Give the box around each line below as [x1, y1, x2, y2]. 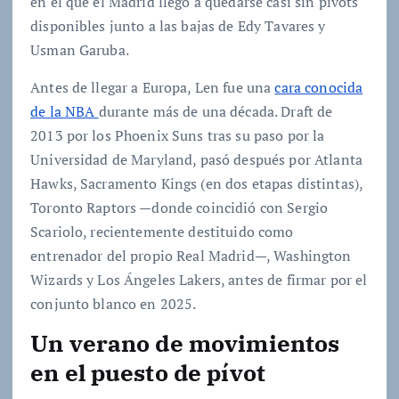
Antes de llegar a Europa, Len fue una [30, 77, 275, 97]
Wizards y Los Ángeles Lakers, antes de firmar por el [30, 269, 368, 289]
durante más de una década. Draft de [98, 101, 333, 121]
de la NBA [30, 101, 99, 121]
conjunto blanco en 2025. [30, 293, 197, 313]
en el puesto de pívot [30, 356, 266, 387]
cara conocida [274, 77, 363, 97]
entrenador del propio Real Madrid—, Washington [30, 245, 352, 265]
